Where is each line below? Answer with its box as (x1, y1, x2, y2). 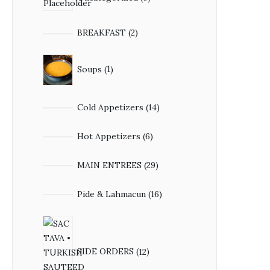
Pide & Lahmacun (77, 188, 146, 199)
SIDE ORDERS (77, 246, 134, 257)
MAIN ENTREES (77, 159, 142, 171)
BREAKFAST (77, 27, 126, 39)
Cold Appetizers (77, 101, 143, 113)
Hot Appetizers (77, 130, 140, 142)
